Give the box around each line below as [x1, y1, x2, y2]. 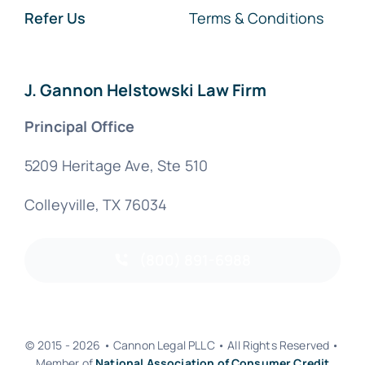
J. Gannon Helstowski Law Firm [24, 78, 266, 101]
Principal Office [24, 116, 135, 136]
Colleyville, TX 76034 [24, 194, 168, 214]
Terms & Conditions [188, 7, 324, 28]
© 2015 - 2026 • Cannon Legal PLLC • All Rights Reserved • [25, 336, 340, 353]
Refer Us [24, 7, 86, 28]
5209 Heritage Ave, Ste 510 [24, 155, 209, 175]
